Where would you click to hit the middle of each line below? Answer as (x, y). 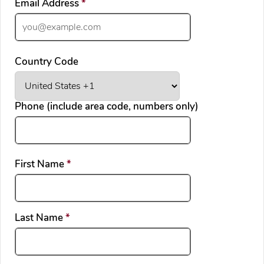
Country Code (47, 61)
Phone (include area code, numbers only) (107, 106)
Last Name (40, 218)
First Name (41, 164)
